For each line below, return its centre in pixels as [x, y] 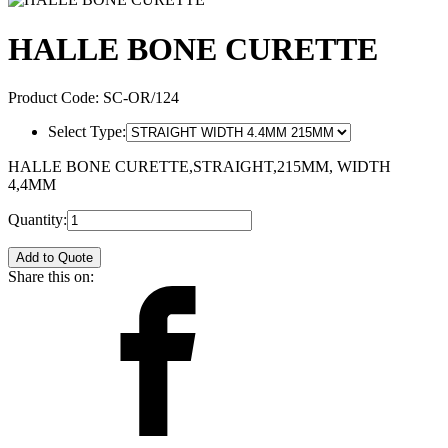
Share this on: [51, 277]
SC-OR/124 [141, 98]
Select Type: [87, 132]
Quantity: [37, 220]
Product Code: [55, 98]
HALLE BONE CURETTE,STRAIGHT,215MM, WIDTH [199, 167]
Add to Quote [54, 258]
